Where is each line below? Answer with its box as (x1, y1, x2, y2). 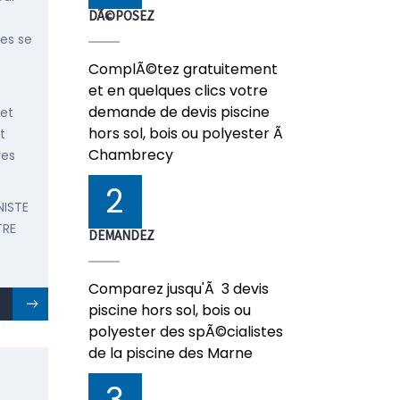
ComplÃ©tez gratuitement (87, 59, 278, 79)
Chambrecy (87, 145, 173, 165)
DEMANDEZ (87, 227, 154, 244)
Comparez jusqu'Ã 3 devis (87, 279, 269, 299)
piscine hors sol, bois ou (87, 300, 251, 321)
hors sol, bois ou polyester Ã (87, 123, 287, 144)
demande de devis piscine (87, 102, 270, 122)
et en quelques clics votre (87, 80, 268, 101)
